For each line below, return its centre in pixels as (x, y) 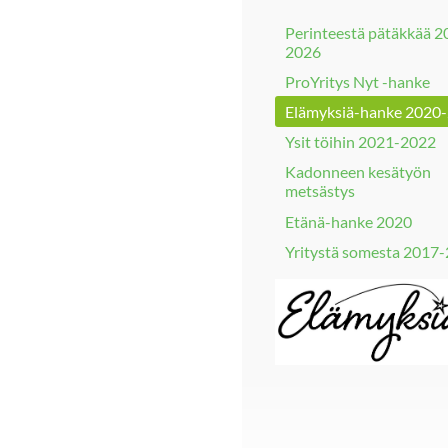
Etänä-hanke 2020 (348, 221)
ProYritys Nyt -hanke (357, 81)
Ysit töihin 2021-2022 (360, 142)
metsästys (320, 191)
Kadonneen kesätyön (358, 172)
